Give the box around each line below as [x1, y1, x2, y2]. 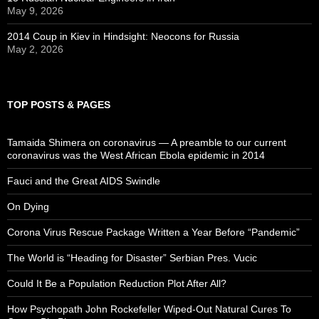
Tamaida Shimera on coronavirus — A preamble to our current [7, 136, 286, 148]
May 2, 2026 [7, 43, 63, 55]
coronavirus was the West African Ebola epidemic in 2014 [7, 149, 265, 161]
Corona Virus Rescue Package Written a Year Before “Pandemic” [7, 226, 300, 238]
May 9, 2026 [7, 4, 63, 16]
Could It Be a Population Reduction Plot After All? [7, 277, 226, 289]
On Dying [7, 200, 49, 212]
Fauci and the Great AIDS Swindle [7, 174, 160, 187]
